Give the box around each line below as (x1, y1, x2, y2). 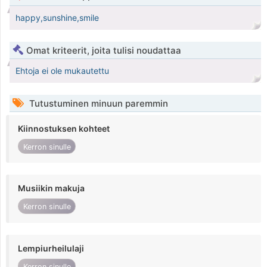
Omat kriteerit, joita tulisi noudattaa (26, 45, 181, 57)
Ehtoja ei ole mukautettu (15, 66, 109, 76)
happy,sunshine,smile (15, 13, 99, 23)
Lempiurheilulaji (18, 243, 84, 253)
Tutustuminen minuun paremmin (27, 98, 168, 110)
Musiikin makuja (18, 183, 85, 194)
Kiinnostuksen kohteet (18, 123, 110, 134)
